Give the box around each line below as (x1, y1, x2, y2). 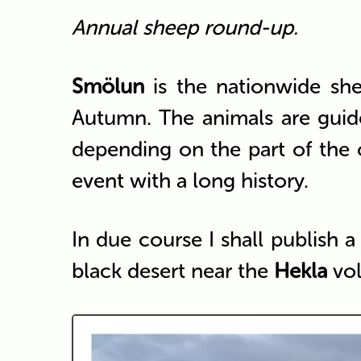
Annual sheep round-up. (71, 15, 298, 40)
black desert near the (71, 258, 274, 284)
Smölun (71, 73, 144, 99)
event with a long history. (71, 168, 309, 193)
